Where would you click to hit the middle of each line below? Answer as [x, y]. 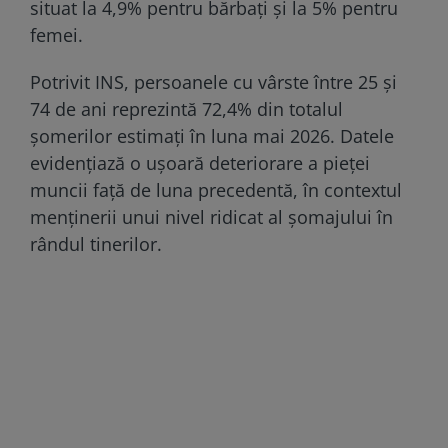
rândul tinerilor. [96, 243]
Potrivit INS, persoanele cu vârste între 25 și [213, 81]
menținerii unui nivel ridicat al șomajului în [211, 216]
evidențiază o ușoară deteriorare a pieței [200, 162]
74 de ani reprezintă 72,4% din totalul [186, 108]
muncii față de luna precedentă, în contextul [216, 189]
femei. [56, 34]
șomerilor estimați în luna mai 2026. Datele [212, 135]
